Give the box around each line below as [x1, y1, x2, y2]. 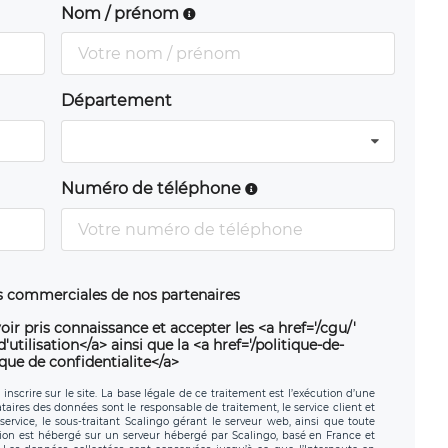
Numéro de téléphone [60, 179, 245, 199]
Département [60, 90, 172, 110]
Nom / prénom [60, 3, 183, 23]
